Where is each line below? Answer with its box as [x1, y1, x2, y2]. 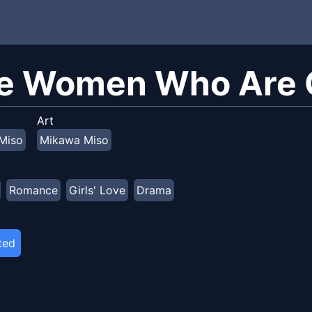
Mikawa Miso [40, 133, 109, 147]
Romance [9, 183, 58, 197]
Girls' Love [69, 183, 125, 197]
